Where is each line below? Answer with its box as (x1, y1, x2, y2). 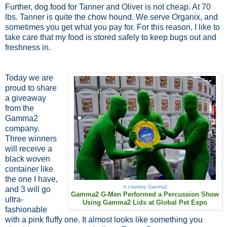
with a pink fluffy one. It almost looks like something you (5, 215, 203, 224)
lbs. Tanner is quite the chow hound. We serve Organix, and (5, 12, 218, 21)
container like (5, 164, 53, 173)
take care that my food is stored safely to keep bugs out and (5, 32, 216, 42)
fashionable (5, 205, 47, 214)
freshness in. (5, 43, 51, 52)
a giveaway (5, 93, 46, 102)
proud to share (5, 83, 57, 92)
